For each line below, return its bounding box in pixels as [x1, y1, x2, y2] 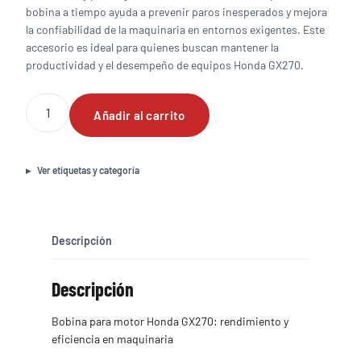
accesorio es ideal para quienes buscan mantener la [26, 40, 279, 54]
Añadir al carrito [93, 108, 185, 122]
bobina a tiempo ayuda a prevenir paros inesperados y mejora [26, 5, 327, 19]
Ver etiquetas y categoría [37, 164, 139, 176]
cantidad [25, 179, 68, 193]
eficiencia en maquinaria [52, 332, 173, 346]
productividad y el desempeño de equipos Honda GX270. [26, 58, 304, 72]
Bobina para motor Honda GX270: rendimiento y [52, 314, 288, 328]
